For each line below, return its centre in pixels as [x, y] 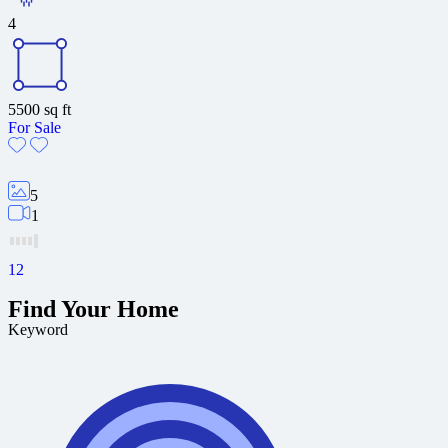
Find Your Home [93, 308]
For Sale [34, 127]
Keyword [38, 329]
